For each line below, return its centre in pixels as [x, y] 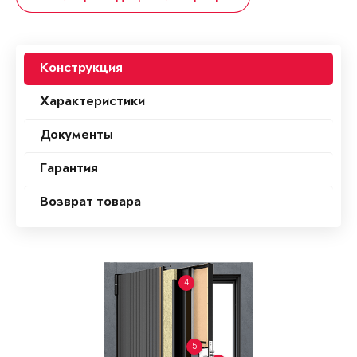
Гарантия [69, 170]
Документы [76, 136]
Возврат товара [90, 203]
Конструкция [81, 69]
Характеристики [92, 103]
